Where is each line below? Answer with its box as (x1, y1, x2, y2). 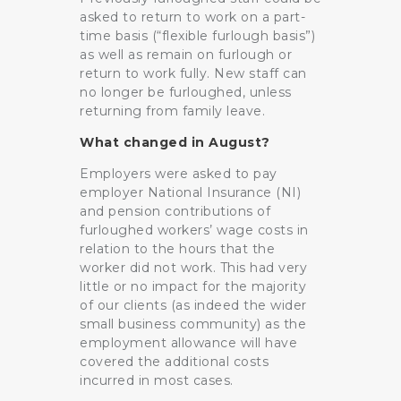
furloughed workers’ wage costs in (80, 222, 309, 239)
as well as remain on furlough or (80, 47, 292, 64)
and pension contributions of (80, 203, 270, 220)
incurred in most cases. (80, 372, 234, 389)
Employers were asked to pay (80, 166, 277, 183)
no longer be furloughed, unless (80, 84, 292, 101)
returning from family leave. (80, 103, 265, 120)
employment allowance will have (80, 335, 297, 352)
